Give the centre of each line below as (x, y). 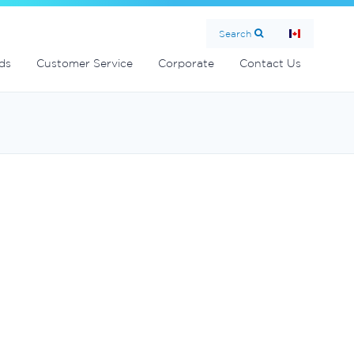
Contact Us (270, 63)
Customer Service (85, 63)
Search (235, 34)
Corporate (186, 63)
